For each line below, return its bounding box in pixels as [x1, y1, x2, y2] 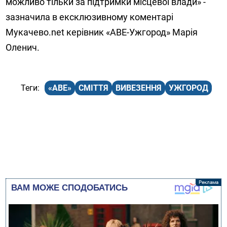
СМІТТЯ [79, 83, 109, 93]
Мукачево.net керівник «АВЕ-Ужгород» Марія [6, 27, 198, 38]
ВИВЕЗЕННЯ [116, 83, 162, 93]
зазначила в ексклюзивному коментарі [6, 12, 174, 23]
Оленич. [6, 42, 40, 53]
